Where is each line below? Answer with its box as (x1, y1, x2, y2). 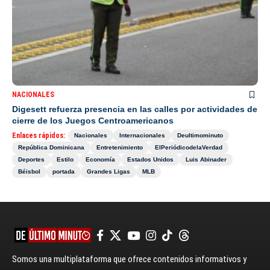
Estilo (57, 156, 74, 163)
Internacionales (119, 132, 165, 139)
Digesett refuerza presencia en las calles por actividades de (12, 104, 257, 115)
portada (52, 168, 75, 175)
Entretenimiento (96, 144, 143, 151)
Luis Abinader (186, 156, 227, 163)
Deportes (18, 156, 45, 163)
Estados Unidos (127, 156, 174, 163)
